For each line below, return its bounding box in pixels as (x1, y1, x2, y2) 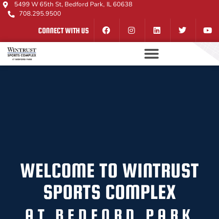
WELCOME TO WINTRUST (20, 159, 199, 182)
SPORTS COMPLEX (43, 180, 176, 204)
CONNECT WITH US (38, 25, 89, 35)
